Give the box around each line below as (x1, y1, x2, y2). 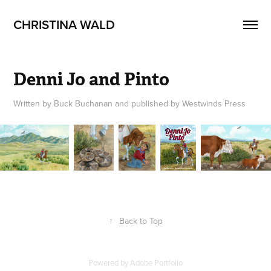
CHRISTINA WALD (13, 15, 116, 33)
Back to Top (119, 214, 163, 227)
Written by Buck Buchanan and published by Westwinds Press (13, 97, 246, 109)
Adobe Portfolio (130, 256, 183, 268)
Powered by (88, 256, 130, 268)
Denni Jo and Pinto (13, 68, 170, 90)
